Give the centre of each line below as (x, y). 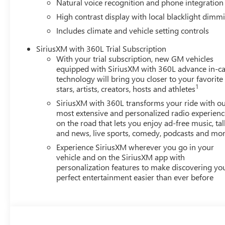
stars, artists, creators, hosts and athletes (126, 89)
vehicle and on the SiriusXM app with (121, 157)
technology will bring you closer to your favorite (140, 79)
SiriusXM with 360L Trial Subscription (101, 49)
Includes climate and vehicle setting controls (133, 31)
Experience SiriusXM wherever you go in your (135, 147)
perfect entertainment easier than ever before (135, 177)
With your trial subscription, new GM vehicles (135, 59)
